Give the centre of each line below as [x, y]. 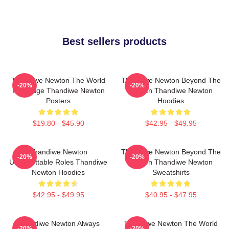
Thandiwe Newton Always [58, 223]
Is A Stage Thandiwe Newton [58, 90]
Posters [58, 101]
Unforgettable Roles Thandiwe [58, 162]
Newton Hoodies [58, 172]
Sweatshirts [171, 172]
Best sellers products [114, 41]
